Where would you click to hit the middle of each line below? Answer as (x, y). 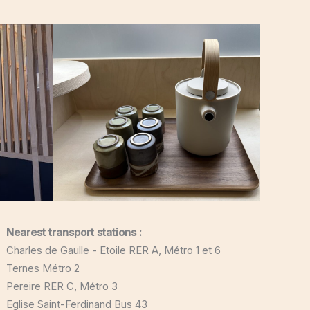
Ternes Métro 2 (43, 268)
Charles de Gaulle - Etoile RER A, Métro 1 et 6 (114, 250)
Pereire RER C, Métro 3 (62, 286)
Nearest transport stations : (74, 232)
